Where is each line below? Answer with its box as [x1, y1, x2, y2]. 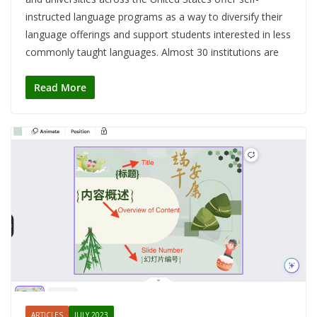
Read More [34, 81, 86, 95]
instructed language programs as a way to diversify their [25, 10, 282, 24]
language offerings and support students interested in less [25, 28, 291, 42]
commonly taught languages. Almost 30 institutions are [25, 45, 279, 59]
